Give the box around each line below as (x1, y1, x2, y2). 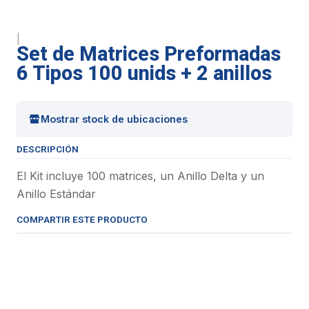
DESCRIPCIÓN (17, 143, 79, 154)
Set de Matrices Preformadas (17, 42, 281, 66)
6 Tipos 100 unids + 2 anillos (17, 61, 272, 85)
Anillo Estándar (17, 187, 96, 201)
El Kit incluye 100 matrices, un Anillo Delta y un (17, 169, 264, 183)
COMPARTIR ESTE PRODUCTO (17, 214, 148, 225)
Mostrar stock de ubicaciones (41, 112, 188, 125)
